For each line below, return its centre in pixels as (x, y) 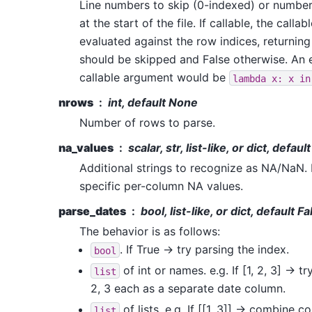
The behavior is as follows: (150, 232)
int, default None (153, 103)
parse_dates (92, 211)
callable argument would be (154, 78)
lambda (249, 78)
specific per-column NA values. (161, 186)
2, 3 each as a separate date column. (188, 289)
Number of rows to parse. (147, 123)
